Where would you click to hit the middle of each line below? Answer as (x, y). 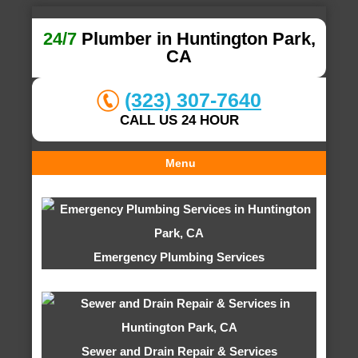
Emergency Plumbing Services (179, 257)
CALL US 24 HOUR (179, 120)
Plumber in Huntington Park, (196, 39)
